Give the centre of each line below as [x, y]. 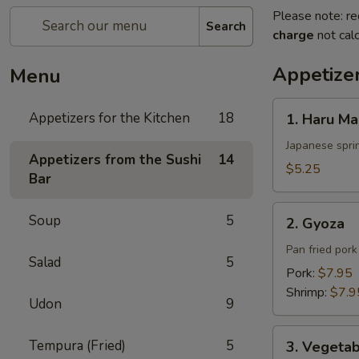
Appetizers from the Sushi [115, 160]
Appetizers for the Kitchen [109, 118]
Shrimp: [308, 292]
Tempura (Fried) [77, 346]
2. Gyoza [315, 224]
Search [226, 26]
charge [293, 35]
